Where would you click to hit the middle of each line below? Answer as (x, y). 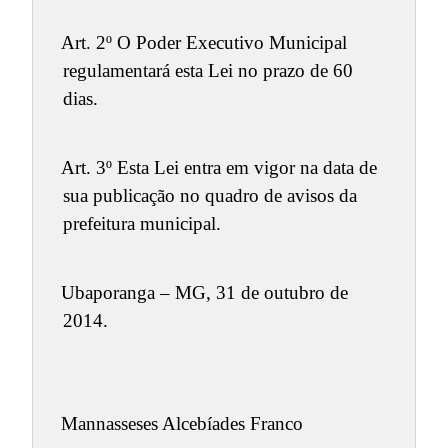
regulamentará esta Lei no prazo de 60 (207, 71)
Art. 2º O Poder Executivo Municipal (203, 43)
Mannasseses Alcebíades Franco (181, 423)
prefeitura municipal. (141, 224)
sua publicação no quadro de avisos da (209, 196)
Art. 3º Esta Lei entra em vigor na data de (218, 168)
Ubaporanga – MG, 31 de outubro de (204, 292)
